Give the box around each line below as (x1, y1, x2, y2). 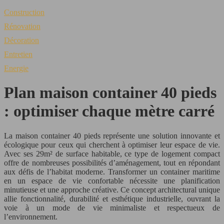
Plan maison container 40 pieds (4, 83, 216, 102)
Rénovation (4, 22, 40, 30)
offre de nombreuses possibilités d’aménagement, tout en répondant (4, 158, 220, 167)
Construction (4, 8, 44, 16)
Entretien (4, 50, 32, 58)
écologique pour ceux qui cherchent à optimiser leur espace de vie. (4, 140, 220, 149)
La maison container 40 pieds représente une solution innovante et (4, 131, 220, 140)
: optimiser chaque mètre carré (4, 102, 214, 120)
